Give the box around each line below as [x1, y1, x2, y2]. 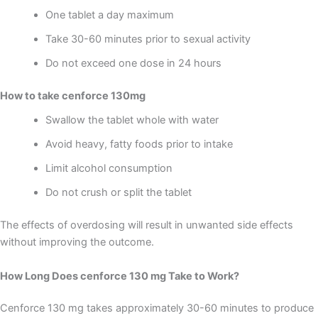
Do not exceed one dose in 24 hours [45, 57, 221, 70]
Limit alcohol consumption [45, 162, 172, 175]
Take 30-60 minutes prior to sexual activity [45, 33, 251, 46]
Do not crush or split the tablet [45, 186, 192, 199]
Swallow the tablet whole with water [45, 114, 219, 127]
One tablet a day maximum [45, 9, 174, 22]
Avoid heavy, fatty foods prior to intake [45, 138, 233, 151]
